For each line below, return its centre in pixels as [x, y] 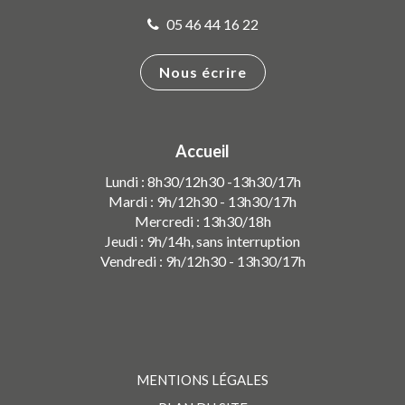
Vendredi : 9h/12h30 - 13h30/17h [202, 261]
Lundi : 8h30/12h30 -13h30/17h [202, 182]
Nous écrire [202, 72]
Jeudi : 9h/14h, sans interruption [202, 241]
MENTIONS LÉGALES [202, 380]
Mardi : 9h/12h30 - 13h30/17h [202, 202]
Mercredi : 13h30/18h [202, 221]
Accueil [202, 151]
